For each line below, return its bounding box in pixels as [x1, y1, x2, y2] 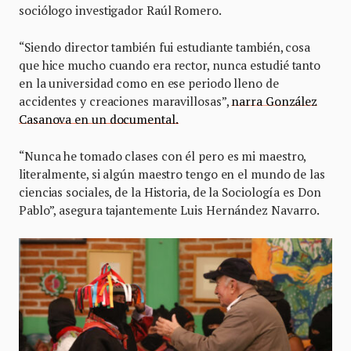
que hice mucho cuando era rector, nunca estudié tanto [19, 57, 321, 74]
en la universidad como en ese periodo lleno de [19, 75, 279, 92]
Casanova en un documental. [19, 111, 179, 128]
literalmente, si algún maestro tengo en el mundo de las [19, 166, 325, 183]
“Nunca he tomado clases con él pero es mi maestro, [19, 148, 306, 165]
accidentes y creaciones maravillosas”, [19, 93, 232, 110]
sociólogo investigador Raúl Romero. [19, 2, 222, 19]
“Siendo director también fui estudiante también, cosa [19, 39, 311, 56]
